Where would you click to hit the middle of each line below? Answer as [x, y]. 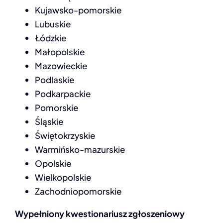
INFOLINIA [33, 15]
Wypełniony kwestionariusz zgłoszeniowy [100, 214]
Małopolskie [59, 52]
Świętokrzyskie [65, 135]
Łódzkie [50, 38]
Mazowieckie [61, 66]
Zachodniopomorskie [78, 191]
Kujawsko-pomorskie [78, 10]
